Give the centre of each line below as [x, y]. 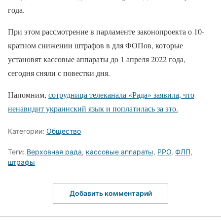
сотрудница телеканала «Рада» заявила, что [121, 95]
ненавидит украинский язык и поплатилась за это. [93, 109]
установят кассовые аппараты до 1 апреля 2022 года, [97, 59]
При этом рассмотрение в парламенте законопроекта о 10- [106, 32]
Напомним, [28, 95]
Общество [64, 131]
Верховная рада [54, 152]
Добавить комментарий [110, 193]
